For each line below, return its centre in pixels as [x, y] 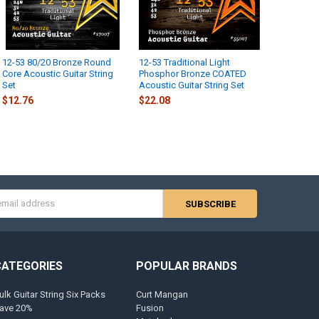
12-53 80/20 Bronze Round [57, 63]
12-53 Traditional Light [185, 63]
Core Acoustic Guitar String [58, 74]
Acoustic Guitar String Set [192, 85]
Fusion [150, 308]
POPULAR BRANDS [186, 266]
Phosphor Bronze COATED [193, 74]
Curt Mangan [162, 294]
